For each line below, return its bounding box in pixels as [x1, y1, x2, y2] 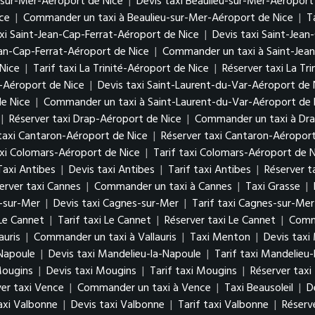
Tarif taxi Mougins [150, 262, 237, 281]
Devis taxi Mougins [46, 262, 136, 281]
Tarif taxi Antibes [168, 161, 251, 179]
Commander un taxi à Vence [77, 279, 211, 297]
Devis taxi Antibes [69, 161, 155, 179]
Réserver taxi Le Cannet [165, 212, 276, 230]
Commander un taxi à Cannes [94, 178, 232, 196]
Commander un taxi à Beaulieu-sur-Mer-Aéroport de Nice [23, 9, 293, 27]
